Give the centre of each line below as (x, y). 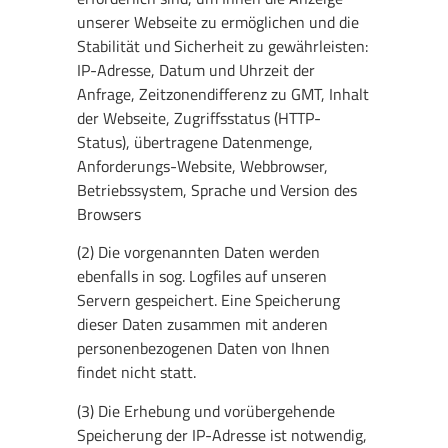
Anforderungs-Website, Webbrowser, (203, 165)
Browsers (109, 213)
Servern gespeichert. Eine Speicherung (209, 300)
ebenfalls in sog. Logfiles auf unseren (202, 276)
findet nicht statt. (137, 372)
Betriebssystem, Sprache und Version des (217, 189)
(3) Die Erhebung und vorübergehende (206, 410)
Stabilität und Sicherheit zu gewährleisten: (223, 45)
